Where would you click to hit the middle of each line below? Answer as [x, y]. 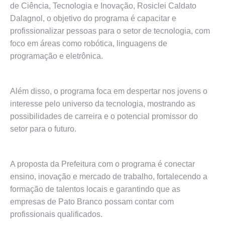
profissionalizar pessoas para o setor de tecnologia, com [110, 31]
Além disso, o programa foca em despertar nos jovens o [109, 91]
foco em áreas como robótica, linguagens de [89, 43]
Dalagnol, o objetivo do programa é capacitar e [93, 18]
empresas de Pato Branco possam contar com [92, 202]
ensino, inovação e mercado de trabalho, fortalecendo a [109, 177]
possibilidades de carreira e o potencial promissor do [104, 116]
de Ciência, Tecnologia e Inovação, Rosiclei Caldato [103, 6]
